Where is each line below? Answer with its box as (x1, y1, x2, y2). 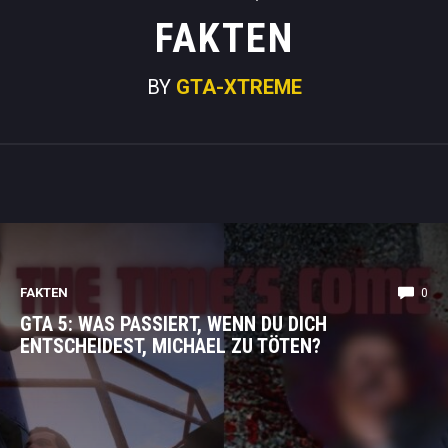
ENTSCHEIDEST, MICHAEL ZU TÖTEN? (20, 334, 321, 358)
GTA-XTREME (175, 75, 302, 99)
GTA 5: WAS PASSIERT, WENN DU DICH (20, 312, 327, 336)
